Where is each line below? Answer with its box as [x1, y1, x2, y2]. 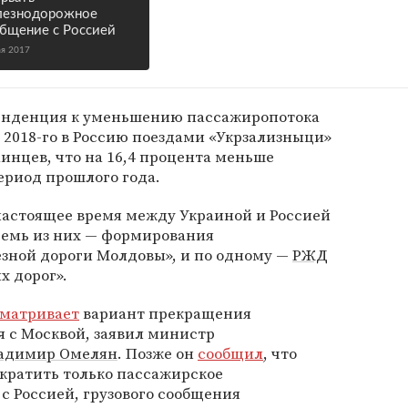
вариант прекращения [79, 302, 251, 324]
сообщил [198, 342, 263, 364]
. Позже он [117, 342, 198, 364]
